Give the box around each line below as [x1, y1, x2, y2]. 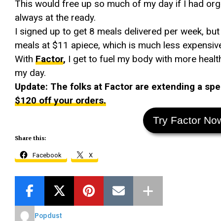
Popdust [35, 211, 62, 220]
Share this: [15, 134, 46, 142]
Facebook [33, 151, 62, 159]
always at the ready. [15, 12, 96, 23]
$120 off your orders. [15, 95, 106, 106]
